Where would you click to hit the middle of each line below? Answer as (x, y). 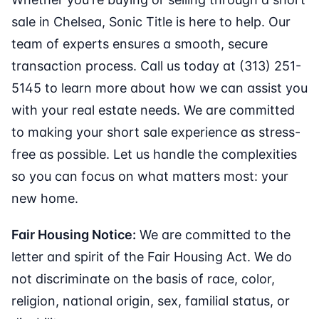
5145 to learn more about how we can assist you (159, 88)
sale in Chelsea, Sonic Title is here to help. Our (151, 22)
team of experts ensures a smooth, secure (140, 44)
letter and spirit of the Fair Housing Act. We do (152, 257)
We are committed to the (213, 235)
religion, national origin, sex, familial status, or (151, 301)
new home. (45, 199)
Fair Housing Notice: (74, 235)
